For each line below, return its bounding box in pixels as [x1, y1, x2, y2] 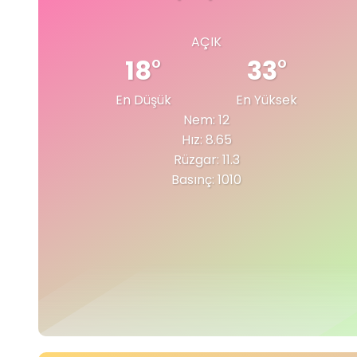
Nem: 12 [183, 110, 229, 129]
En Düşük [115, 90, 171, 109]
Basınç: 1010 [171, 170, 241, 189]
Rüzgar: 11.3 [173, 150, 240, 169]
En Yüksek [236, 90, 298, 109]
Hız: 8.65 [181, 130, 232, 149]
